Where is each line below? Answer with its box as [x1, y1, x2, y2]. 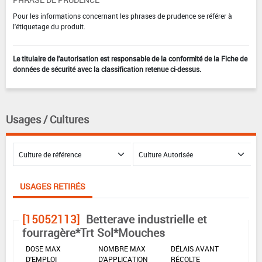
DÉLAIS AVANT [171, 244, 219, 254]
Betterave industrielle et [86, 212, 207, 227]
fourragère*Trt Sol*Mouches [22, 225, 165, 241]
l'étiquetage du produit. [13, 22, 85, 32]
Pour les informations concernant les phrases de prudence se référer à [13, 11, 232, 21]
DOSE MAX [26, 244, 61, 254]
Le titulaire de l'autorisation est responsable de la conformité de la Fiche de [13, 54, 247, 64]
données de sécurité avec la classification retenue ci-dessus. [13, 64, 201, 74]
